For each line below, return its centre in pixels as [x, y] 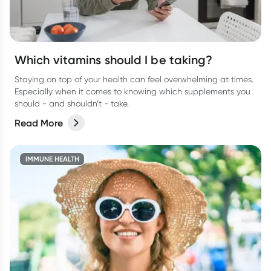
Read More [39, 123]
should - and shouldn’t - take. [72, 103]
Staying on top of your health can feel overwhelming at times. [134, 79]
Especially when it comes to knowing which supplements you [132, 91]
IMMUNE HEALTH [52, 159]
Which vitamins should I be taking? [114, 60]
